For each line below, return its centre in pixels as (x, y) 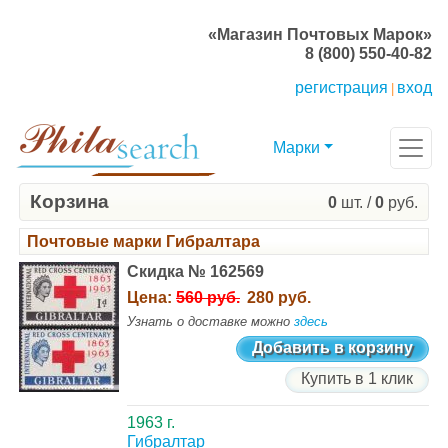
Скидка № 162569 (195, 271)
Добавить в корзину (332, 347)
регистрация (341, 87)
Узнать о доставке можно (210, 321)
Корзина (69, 201)
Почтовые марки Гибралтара (143, 241)
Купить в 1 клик (357, 378)
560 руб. (208, 297)
